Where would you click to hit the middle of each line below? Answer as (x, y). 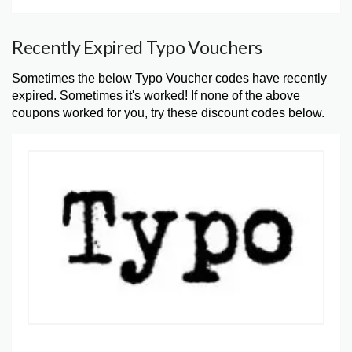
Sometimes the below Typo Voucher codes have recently (169, 78)
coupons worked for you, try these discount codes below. (168, 112)
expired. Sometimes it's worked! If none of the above (156, 95)
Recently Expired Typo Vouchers (137, 47)
